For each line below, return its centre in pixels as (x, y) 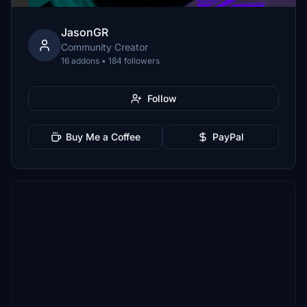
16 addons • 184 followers (110, 61)
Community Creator (105, 47)
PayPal (228, 137)
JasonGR (85, 32)
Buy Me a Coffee (103, 137)
